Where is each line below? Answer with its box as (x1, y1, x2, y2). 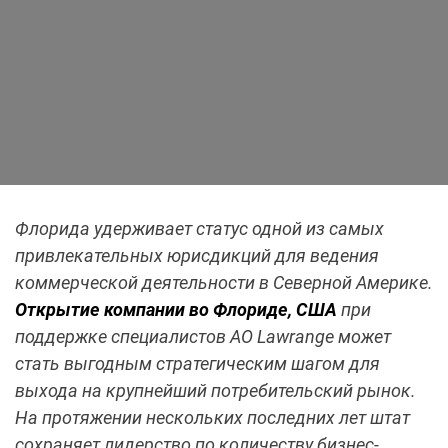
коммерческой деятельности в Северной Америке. (15, 272, 433, 294)
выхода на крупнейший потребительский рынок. (15, 380, 416, 402)
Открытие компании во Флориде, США (15, 299, 337, 321)
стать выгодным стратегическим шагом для (15, 353, 380, 375)
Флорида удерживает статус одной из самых (15, 218, 384, 240)
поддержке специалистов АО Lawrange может (15, 326, 391, 348)
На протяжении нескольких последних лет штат (15, 407, 410, 429)
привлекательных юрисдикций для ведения (15, 245, 379, 267)
